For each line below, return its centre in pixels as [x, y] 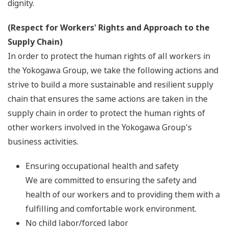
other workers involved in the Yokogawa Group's [100, 127]
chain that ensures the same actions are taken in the [108, 99]
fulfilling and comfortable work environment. [111, 209]
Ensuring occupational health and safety [102, 166]
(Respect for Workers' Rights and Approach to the [109, 28]
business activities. [43, 142]
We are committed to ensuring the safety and [111, 180]
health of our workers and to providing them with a [123, 195]
